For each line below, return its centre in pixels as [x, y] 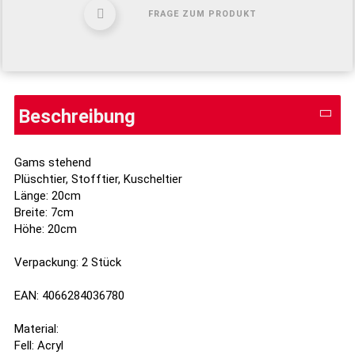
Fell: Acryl [39, 345]
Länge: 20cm [48, 196]
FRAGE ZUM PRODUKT [203, 13]
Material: [36, 329]
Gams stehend [53, 162]
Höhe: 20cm [46, 229]
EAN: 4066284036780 [69, 296]
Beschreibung [77, 116]
